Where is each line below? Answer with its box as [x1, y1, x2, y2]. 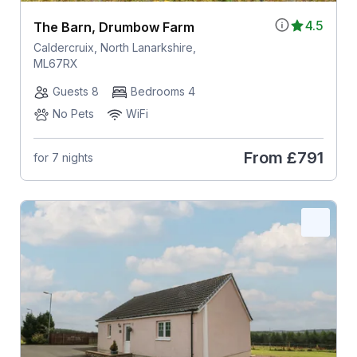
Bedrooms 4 [130, 84, 195, 98]
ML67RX [33, 56, 78, 70]
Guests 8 [52, 84, 99, 98]
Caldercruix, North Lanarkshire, [33, 40, 196, 54]
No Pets [52, 106, 94, 120]
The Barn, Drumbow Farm [33, 18, 194, 35]
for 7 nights [33, 151, 93, 165]
